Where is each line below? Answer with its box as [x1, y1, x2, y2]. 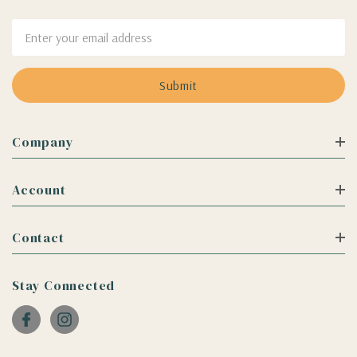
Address [12, 39, 57, 56]
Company [12, 132, 74, 151]
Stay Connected [12, 276, 116, 294]
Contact [12, 228, 65, 246]
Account [12, 180, 66, 198]
